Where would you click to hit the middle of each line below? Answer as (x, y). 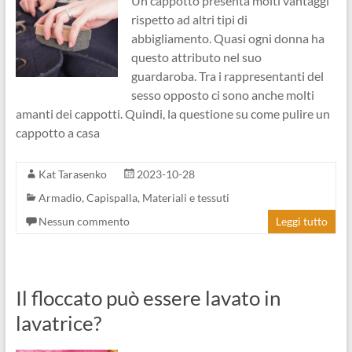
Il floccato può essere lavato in (148, 298)
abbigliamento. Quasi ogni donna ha (227, 38)
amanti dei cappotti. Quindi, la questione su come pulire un (172, 114)
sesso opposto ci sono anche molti (222, 95)
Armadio (60, 198)
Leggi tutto (302, 221)
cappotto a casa (57, 132)
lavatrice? (58, 323)
